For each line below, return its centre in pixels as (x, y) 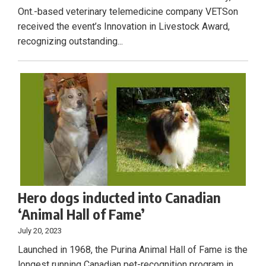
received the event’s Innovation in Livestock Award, (124, 27)
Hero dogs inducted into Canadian (119, 197)
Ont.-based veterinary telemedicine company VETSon (128, 12)
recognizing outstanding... (70, 42)
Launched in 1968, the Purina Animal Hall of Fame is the (133, 250)
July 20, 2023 (40, 231)
